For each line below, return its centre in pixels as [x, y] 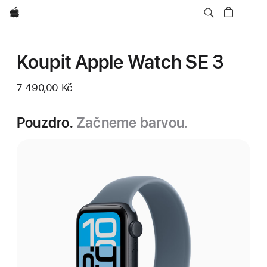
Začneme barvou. [132, 122]
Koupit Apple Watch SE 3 [120, 62]
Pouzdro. [46, 122]
